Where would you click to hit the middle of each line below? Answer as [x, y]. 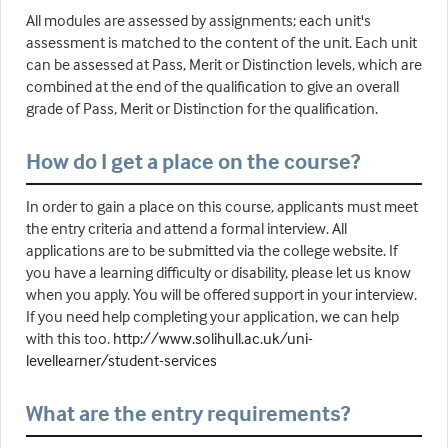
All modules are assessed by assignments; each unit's [198, 20]
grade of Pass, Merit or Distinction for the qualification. [202, 108]
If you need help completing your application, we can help [212, 316]
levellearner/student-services [121, 360]
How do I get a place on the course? [193, 161]
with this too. [69, 338]
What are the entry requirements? [188, 413]
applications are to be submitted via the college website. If [212, 250]
